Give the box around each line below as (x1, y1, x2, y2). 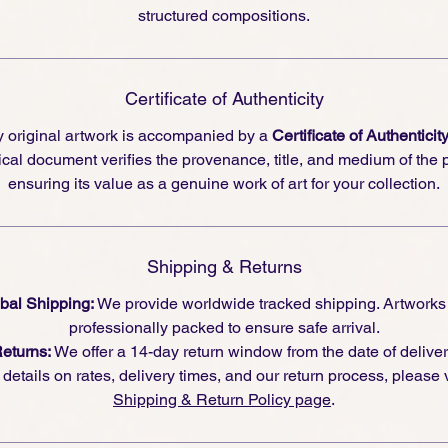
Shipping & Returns (146, 255, 302, 277)
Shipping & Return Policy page (113, 389, 331, 409)
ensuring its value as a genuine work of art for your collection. (8, 173, 440, 193)
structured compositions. (138, 5, 310, 25)
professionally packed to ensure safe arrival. (68, 317, 380, 337)
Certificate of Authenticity (124, 87, 324, 109)
